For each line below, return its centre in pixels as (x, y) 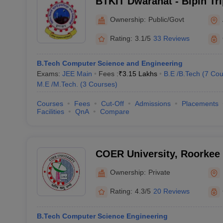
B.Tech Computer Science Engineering (102, 216)
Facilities (50, 111)
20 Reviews (171, 191)
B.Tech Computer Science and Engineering (110, 63)
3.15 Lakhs (140, 74)
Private (159, 172)
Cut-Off (112, 104)
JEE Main (77, 74)
